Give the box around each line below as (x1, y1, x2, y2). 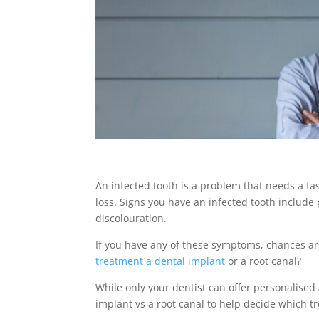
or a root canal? (225, 253, 302, 268)
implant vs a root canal (95, 296, 205, 310)
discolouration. (95, 211, 170, 225)
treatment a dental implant (95, 253, 226, 268)
